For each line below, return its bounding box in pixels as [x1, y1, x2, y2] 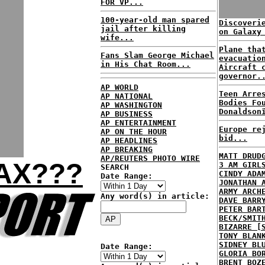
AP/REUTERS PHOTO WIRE [101, 153, 200, 163]
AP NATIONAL [101, 91, 153, 101]
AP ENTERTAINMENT [101, 118, 176, 127]
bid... [219, 134, 247, 143]
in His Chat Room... [101, 60, 190, 69]
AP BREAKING [101, 144, 153, 154]
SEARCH [101, 162, 129, 172]
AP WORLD [101, 82, 138, 92]
